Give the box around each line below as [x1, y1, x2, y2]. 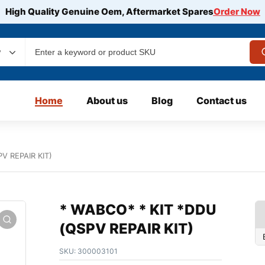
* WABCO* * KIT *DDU [59, 201, 216, 219]
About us [86, 95, 128, 107]
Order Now [213, 5, 260, 17]
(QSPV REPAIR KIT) [59, 220, 193, 238]
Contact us [196, 95, 247, 107]
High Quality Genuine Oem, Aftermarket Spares [5, 5, 214, 17]
